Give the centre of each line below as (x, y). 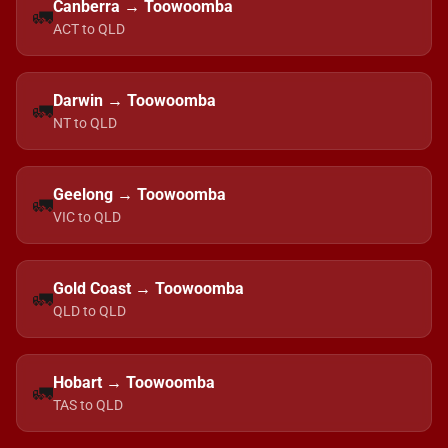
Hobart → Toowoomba (134, 382)
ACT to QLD (89, 29)
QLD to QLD (89, 311)
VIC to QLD (87, 217)
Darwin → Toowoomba (134, 100)
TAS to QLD (88, 405)
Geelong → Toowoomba (139, 194)
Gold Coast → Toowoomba (148, 288)
